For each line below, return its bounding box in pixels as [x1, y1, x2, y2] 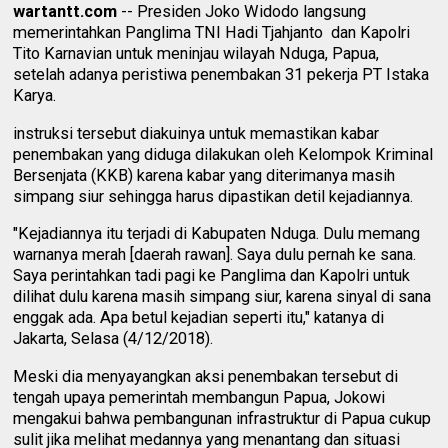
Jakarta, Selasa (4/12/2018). [13, 329, 214, 349]
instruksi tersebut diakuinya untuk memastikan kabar [13, 123, 380, 143]
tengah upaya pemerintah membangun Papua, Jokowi [13, 387, 390, 407]
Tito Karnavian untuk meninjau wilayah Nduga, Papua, [13, 44, 380, 64]
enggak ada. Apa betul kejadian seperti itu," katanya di [13, 308, 385, 328]
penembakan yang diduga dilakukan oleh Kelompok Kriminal [13, 144, 434, 164]
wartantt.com [13, 2, 118, 22]
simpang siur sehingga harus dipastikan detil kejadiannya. [13, 186, 414, 206]
